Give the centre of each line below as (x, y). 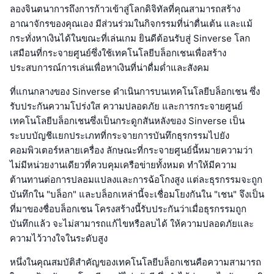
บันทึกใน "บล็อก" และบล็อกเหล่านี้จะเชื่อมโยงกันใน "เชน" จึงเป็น (137, 194)
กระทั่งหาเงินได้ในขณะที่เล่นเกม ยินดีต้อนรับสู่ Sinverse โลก (130, 38)
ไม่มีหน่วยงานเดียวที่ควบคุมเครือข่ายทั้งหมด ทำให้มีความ (123, 165)
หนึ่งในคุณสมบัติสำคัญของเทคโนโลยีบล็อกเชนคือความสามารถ (135, 262)
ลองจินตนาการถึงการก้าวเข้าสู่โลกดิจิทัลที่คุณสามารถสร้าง (125, 9)
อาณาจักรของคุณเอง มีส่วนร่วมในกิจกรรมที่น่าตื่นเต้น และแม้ (131, 23)
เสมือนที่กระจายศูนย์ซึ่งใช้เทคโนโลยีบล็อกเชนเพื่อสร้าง (118, 53)
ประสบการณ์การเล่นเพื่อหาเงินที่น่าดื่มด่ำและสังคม (109, 67)
